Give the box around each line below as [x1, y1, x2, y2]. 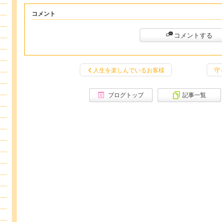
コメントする [174, 31, 213, 39]
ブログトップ [108, 91, 144, 99]
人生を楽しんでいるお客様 [93, 66, 165, 74]
